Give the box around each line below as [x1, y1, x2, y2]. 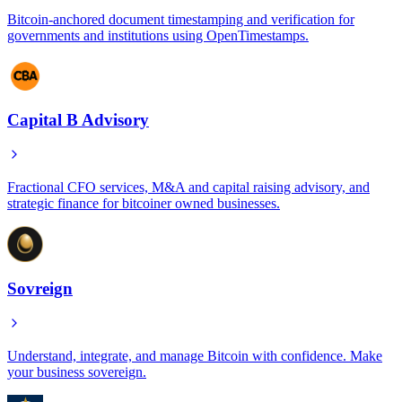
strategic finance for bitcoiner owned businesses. [7, 196, 280, 212]
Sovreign [7, 278, 73, 298]
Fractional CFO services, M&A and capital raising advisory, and [7, 179, 370, 196]
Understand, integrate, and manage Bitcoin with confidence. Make [7, 347, 382, 363]
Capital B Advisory [7, 110, 149, 130]
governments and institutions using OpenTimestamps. [7, 27, 309, 43]
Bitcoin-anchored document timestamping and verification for [7, 11, 354, 27]
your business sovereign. [7, 363, 146, 380]
